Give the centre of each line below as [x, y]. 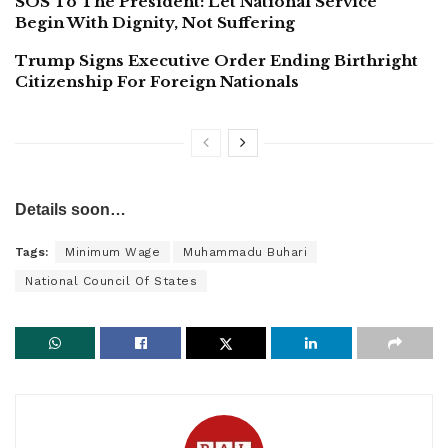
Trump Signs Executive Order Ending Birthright [216, 60]
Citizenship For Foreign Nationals [157, 81]
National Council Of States [111, 280]
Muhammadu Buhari [245, 251]
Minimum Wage [112, 251]
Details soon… [70, 209]
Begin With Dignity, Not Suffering [155, 22]
